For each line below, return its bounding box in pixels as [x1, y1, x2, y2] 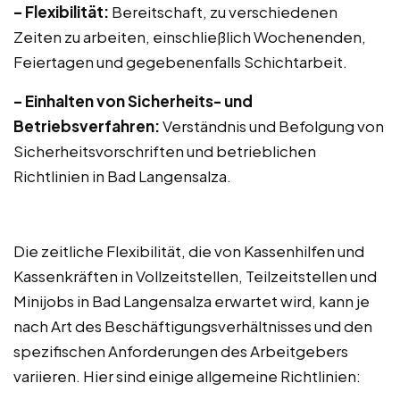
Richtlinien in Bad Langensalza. [13, 166, 231, 186]
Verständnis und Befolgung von [160, 116, 384, 136]
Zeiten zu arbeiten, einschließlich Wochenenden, [13, 27, 366, 46]
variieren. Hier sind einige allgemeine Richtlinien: [13, 366, 361, 386]
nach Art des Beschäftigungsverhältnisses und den [13, 316, 372, 336]
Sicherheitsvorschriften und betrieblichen [13, 141, 316, 161]
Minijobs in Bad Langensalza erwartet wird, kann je [13, 291, 370, 311]
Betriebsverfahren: [13, 116, 160, 136]
